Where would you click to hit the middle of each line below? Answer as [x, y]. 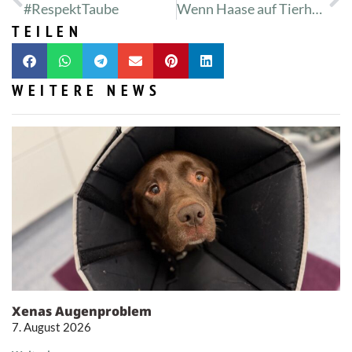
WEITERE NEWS [86, 91]
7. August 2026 [51, 327]
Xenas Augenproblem [82, 312]
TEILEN [47, 32]
